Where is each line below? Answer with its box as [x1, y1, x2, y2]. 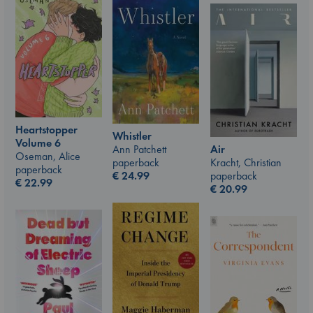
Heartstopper [15, 122, 78, 138]
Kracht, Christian [210, 154, 282, 170]
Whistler [112, 129, 152, 144]
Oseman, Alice [15, 149, 80, 164]
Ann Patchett [112, 142, 166, 157]
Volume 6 [15, 136, 61, 151]
